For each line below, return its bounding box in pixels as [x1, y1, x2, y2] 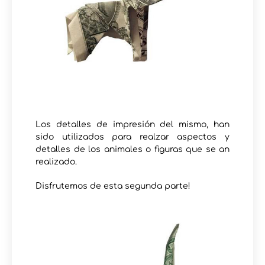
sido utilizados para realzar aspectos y [35, 132, 230, 141]
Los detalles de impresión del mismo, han [35, 119, 230, 129]
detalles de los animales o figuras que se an [35, 144, 230, 154]
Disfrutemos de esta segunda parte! [35, 181, 190, 190]
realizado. [35, 157, 77, 166]
